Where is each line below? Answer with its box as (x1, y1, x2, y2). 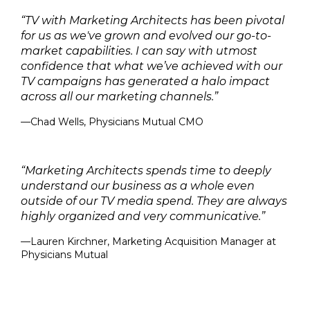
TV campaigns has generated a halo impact (21, 75, 270, 88)
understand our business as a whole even (21, 179, 255, 192)
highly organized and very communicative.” (21, 210, 265, 223)
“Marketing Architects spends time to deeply (21, 164, 271, 177)
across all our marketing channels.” (21, 90, 218, 103)
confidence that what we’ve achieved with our (21, 60, 282, 73)
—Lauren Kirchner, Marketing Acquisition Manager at (21, 235, 276, 248)
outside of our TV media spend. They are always (21, 194, 287, 208)
